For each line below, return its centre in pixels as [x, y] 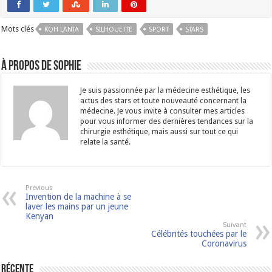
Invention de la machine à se [79, 196]
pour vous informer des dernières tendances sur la [167, 121]
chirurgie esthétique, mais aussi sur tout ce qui [159, 131]
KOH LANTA [62, 29]
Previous [39, 188]
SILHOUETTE [114, 29]
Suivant [234, 225]
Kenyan [40, 216]
